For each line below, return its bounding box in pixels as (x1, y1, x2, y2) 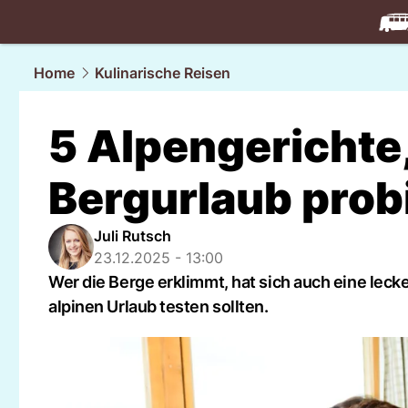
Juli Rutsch (94, 227, 171, 245)
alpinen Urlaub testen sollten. (48, 297, 269, 316)
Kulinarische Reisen (95, 64, 230, 82)
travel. (334, 34, 377, 52)
